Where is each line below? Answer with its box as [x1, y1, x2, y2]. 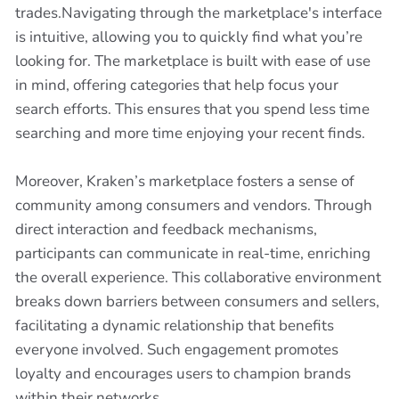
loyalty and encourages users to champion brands [15, 363, 351, 384]
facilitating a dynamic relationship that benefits [15, 315, 334, 336]
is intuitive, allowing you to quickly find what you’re [15, 27, 362, 47]
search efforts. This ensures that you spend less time [15, 99, 370, 119]
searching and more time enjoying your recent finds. [15, 123, 365, 143]
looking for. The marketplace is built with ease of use [15, 51, 370, 71]
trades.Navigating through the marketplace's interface [15, 3, 382, 23]
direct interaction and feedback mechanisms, [15, 219, 317, 240]
